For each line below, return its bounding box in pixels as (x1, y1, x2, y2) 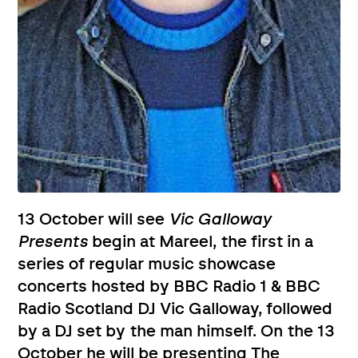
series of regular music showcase (18, 256, 276, 272)
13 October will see (18, 211, 169, 228)
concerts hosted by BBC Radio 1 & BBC (18, 278, 321, 295)
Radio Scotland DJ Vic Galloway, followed (18, 300, 333, 317)
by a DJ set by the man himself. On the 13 (18, 323, 336, 340)
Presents (18, 233, 93, 250)
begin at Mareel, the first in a (92, 233, 314, 250)
